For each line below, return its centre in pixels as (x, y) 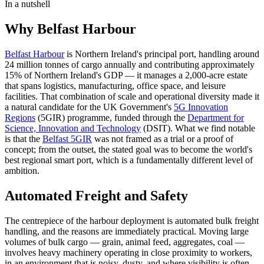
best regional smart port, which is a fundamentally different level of (129, 160)
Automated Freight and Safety (96, 195)
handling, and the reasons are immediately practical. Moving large (127, 231)
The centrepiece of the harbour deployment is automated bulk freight (132, 220)
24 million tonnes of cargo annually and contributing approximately (130, 65)
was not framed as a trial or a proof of (163, 139)
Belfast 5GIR (67, 139)
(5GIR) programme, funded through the (111, 118)
